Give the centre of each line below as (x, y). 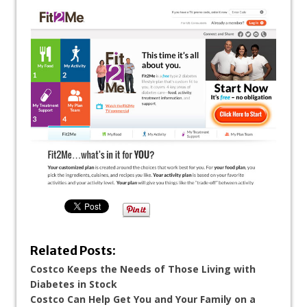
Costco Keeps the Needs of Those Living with (143, 269)
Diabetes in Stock (74, 284)
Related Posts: (73, 251)
